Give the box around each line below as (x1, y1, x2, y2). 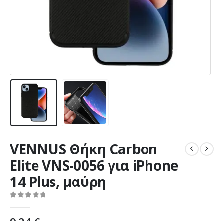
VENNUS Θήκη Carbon (10, 139, 157, 158)
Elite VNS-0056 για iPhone (10, 155, 179, 175)
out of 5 (15, 200, 53, 207)
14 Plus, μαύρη (10, 172, 107, 191)
